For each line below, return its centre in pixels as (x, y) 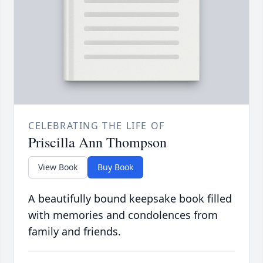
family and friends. (75, 232)
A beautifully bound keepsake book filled (130, 199)
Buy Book (115, 167)
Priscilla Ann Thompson (97, 142)
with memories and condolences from (123, 215)
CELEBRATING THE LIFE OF (97, 126)
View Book (58, 167)
